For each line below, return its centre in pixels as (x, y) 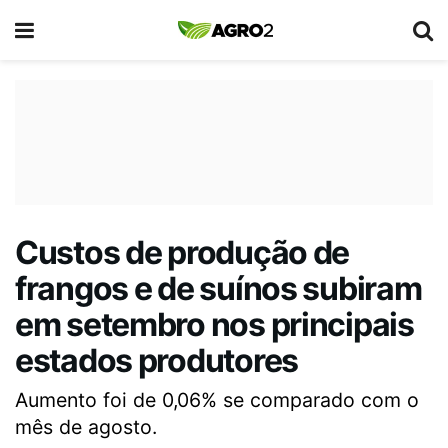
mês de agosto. (86, 426)
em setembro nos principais (214, 324)
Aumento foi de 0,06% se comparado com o (217, 399)
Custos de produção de (182, 252)
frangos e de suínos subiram (218, 288)
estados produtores (156, 360)
